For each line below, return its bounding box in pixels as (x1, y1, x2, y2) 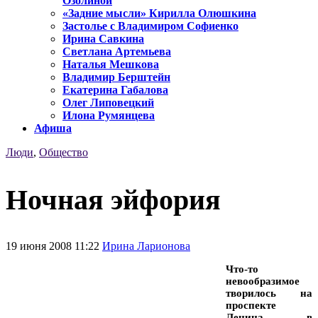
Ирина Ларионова (102, 239, 190, 252)
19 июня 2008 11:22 (6, 239, 102, 252)
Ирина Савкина (62, 33, 144, 45)
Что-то (226, 263, 258, 275)
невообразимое (226, 275, 300, 287)
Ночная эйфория (6, 183, 221, 216)
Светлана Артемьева (62, 45, 171, 58)
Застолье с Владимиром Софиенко (62, 20, 238, 33)
